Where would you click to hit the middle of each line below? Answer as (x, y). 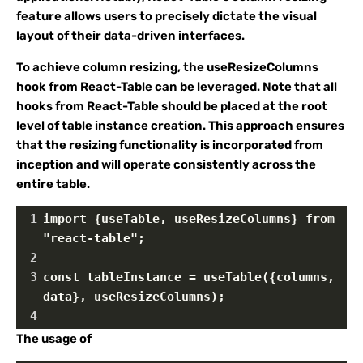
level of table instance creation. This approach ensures (180, 126)
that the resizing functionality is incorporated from (170, 145)
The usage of (54, 339)
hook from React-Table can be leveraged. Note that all (177, 87)
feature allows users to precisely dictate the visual (167, 16)
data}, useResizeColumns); (134, 297)
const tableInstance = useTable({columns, (189, 277)
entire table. (53, 184)
